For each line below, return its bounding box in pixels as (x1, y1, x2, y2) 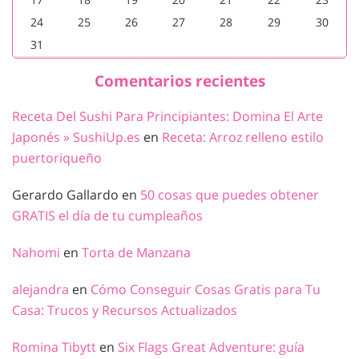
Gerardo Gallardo (12, 186, 119, 204)
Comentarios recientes (94, 70, 265, 92)
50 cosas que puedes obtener (140, 186, 319, 204)
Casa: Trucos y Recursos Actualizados (12, 301, 237, 320)
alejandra (12, 280, 69, 299)
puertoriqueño (12, 149, 102, 167)
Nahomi (12, 244, 60, 262)
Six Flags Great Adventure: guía (118, 338, 305, 357)
